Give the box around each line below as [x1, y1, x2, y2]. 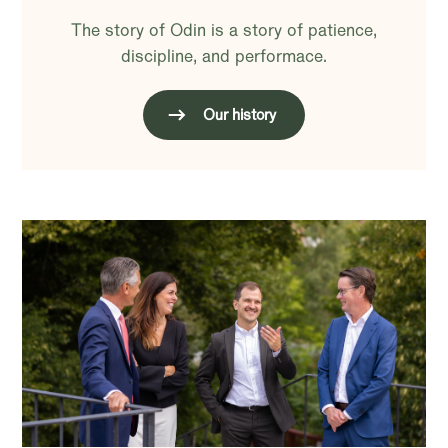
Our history [203, 105, 276, 126]
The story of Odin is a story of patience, [71, 19, 377, 43]
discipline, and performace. [121, 45, 327, 69]
